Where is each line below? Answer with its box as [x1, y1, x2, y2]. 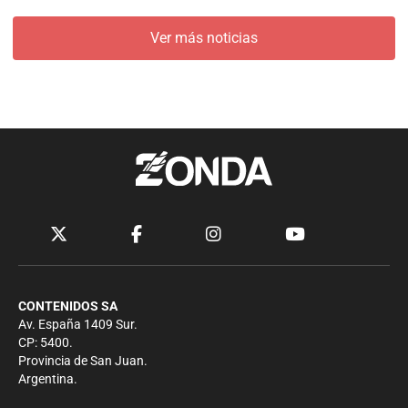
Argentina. [18, 372, 77, 388]
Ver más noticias [150, 29, 258, 47]
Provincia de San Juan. [18, 353, 148, 370]
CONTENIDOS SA [18, 299, 117, 315]
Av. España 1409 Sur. [18, 317, 138, 333]
